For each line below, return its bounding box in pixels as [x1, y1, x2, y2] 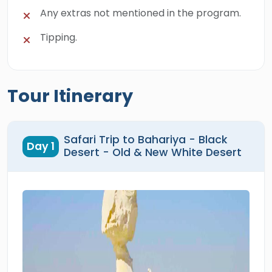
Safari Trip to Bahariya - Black [64, 132, 228, 147]
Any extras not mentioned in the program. [40, 6, 241, 20]
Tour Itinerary [7, 84, 133, 108]
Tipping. [40, 30, 77, 44]
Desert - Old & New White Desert [64, 145, 242, 160]
